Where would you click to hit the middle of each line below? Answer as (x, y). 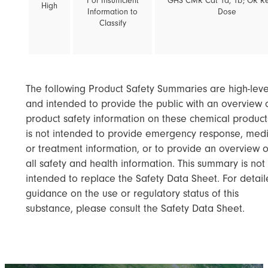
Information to (112, 12)
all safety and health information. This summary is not (145, 164)
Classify (112, 24)
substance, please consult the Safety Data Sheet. (135, 209)
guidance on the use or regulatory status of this (132, 194)
